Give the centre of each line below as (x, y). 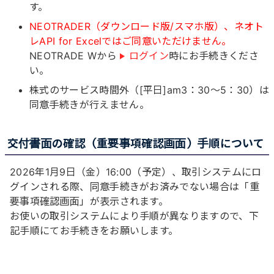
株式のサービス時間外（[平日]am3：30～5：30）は (149, 90)
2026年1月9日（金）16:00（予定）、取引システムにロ (136, 172)
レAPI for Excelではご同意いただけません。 (131, 41)
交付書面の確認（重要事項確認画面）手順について (135, 144)
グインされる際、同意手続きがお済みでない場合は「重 (135, 186)
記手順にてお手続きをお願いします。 (94, 230)
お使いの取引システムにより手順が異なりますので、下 (135, 216)
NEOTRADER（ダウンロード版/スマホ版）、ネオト (147, 27)
